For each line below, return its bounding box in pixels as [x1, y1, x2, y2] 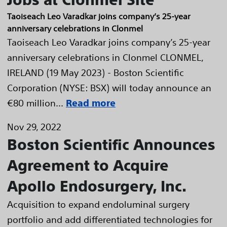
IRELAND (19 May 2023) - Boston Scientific [7, 66, 184, 78]
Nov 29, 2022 [7, 121, 61, 132]
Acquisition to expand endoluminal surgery [7, 198, 190, 210]
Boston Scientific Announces [7, 135, 215, 153]
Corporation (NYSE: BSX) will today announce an [7, 82, 211, 93]
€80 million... [7, 97, 63, 108]
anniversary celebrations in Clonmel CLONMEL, [7, 51, 203, 63]
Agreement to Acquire [7, 156, 169, 174]
